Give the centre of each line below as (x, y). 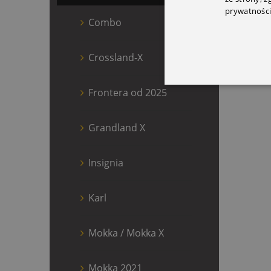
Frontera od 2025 (128, 92)
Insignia (106, 162)
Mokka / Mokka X (126, 233)
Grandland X (117, 127)
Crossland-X (116, 57)
